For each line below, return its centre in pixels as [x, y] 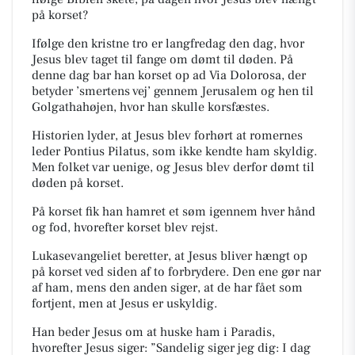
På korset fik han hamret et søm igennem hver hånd [174, 211]
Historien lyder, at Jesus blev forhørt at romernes [167, 135]
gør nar [301, 271]
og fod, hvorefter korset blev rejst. [128, 227]
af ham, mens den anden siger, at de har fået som [167, 287]
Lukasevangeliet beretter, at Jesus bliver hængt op [170, 256]
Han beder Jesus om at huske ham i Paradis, [153, 332]
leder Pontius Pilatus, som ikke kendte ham [153, 151]
